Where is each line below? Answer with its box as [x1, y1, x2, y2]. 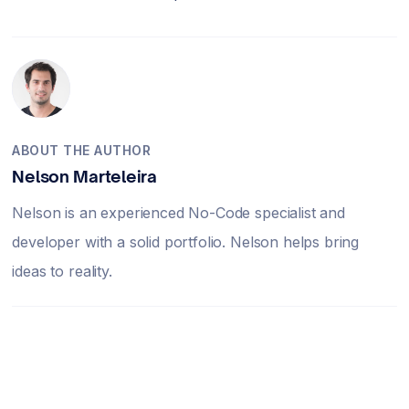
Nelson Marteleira [12, 166, 157, 186]
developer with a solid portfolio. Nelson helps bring [12, 233, 360, 251]
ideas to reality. [12, 262, 112, 280]
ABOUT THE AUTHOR [12, 142, 152, 158]
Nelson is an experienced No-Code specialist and [12, 204, 345, 222]
